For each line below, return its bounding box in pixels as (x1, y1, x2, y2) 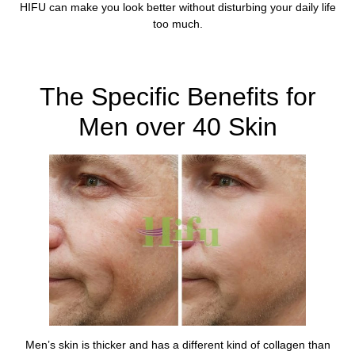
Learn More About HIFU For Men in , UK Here (44, 50, 311, 64)
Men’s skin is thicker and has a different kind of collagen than (25, 338, 330, 351)
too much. (152, 17, 203, 31)
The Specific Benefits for (39, 82, 316, 112)
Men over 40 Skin (78, 113, 277, 142)
